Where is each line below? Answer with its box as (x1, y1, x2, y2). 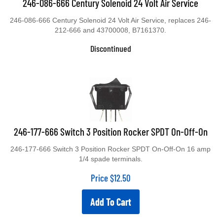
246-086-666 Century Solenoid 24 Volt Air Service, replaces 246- (10, 16, 211, 24)
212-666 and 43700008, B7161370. (55, 26, 166, 34)
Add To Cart (90, 196, 131, 208)
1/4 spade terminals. (78, 155, 143, 163)
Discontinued (90, 43, 131, 54)
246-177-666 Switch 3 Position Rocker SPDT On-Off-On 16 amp (10, 145, 211, 153)
